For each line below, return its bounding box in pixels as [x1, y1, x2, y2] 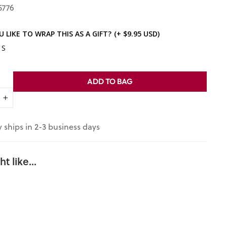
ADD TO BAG [87, 77, 133, 86]
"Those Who [36, 188, 83, 201]
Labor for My [36, 201, 85, 213]
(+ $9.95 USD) [113, 28, 160, 39]
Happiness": [36, 213, 82, 225]
